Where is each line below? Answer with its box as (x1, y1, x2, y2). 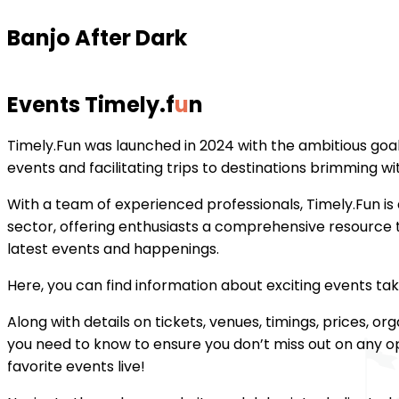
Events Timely (7, 89, 159, 119)
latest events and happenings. (7, 238, 223, 259)
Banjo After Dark (7, 23, 187, 53)
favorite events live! (7, 355, 149, 377)
